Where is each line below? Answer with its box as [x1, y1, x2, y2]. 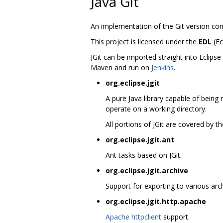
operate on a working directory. [106, 104, 207, 113]
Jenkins [151, 62, 174, 72]
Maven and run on [91, 62, 151, 72]
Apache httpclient [106, 212, 161, 222]
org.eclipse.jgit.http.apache [106, 196, 206, 206]
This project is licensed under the [91, 36, 199, 46]
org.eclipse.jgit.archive [106, 165, 188, 175]
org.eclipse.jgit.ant [106, 134, 174, 144]
